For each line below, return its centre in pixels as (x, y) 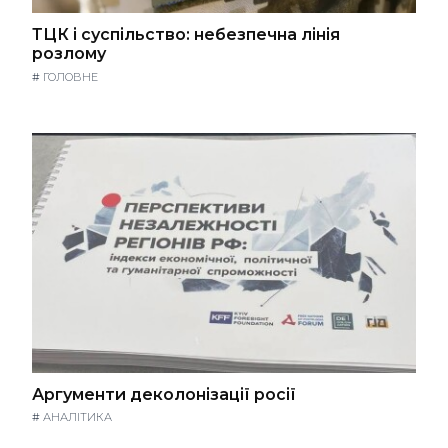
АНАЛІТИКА (77, 417)
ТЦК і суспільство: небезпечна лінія (186, 35)
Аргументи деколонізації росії (164, 394)
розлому (69, 54)
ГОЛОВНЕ (70, 76)
